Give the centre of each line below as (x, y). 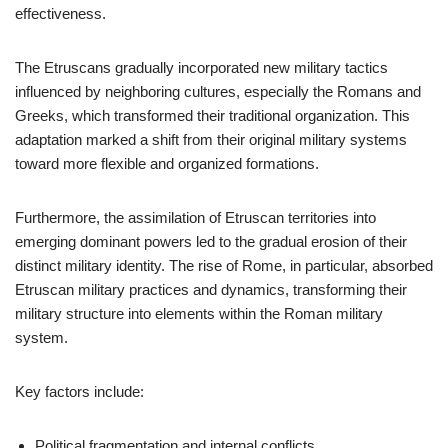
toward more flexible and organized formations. (167, 163)
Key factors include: (79, 391)
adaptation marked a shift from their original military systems (211, 139)
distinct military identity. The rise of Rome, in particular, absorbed (224, 265)
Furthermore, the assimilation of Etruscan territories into (195, 217)
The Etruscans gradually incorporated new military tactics (201, 67)
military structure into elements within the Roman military (199, 313)
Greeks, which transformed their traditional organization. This (212, 115)
